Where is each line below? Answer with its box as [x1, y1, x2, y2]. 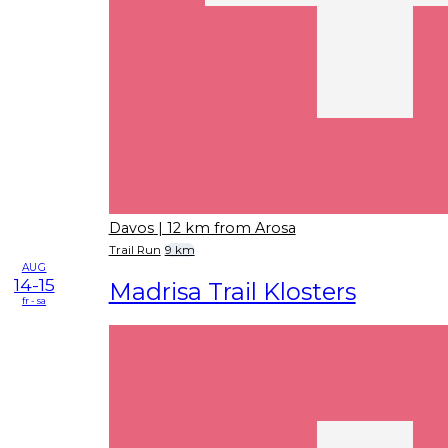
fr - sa [22, 294, 47, 306]
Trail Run [108, 243, 161, 258]
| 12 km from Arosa [157, 218, 296, 237]
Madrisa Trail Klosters [108, 276, 356, 306]
